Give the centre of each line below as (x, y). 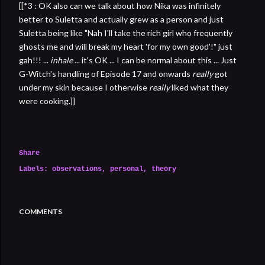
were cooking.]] (47, 101)
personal (127, 169)
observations (77, 169)
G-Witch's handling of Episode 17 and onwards (106, 73)
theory (164, 169)
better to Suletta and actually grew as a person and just (121, 19)
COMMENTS (41, 211)
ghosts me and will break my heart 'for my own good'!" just (126, 46)
